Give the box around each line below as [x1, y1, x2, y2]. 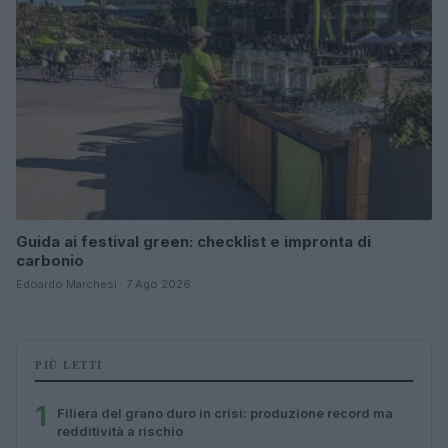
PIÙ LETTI [35, 356, 103, 373]
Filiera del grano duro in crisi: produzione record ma [57, 404, 393, 421]
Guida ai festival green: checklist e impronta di [16, 231, 371, 251]
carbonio [16, 250, 84, 270]
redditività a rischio [57, 422, 183, 439]
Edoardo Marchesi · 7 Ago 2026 [16, 276, 191, 291]
